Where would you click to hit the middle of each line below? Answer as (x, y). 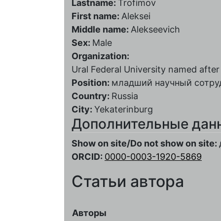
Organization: (101, 56)
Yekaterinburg (124, 109)
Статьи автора (128, 181)
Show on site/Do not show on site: (145, 143)
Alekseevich (155, 29)
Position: (92, 82)
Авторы (89, 213)
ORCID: (88, 156)
